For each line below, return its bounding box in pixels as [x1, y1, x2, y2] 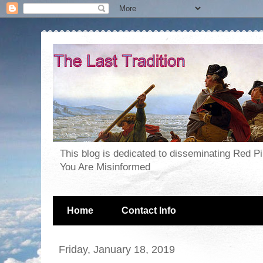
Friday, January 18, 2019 [59, 243, 175, 256]
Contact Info [122, 205, 176, 216]
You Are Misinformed [60, 161, 150, 173]
